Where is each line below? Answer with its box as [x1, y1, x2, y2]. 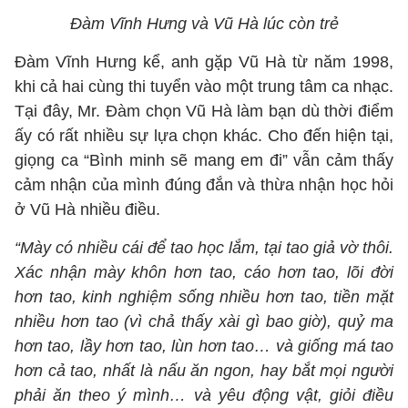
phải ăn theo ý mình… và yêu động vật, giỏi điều [15, 386, 393, 404]
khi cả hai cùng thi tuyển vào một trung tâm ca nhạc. [15, 77, 393, 96]
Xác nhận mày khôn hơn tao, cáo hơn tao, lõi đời [15, 263, 393, 281]
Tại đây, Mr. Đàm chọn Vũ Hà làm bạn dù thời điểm [15, 102, 393, 120]
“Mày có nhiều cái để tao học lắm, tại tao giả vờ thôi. [15, 239, 393, 257]
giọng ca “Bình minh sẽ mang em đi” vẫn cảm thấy [15, 151, 393, 169]
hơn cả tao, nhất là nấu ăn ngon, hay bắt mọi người [15, 362, 393, 380]
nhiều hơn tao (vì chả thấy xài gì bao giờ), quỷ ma [15, 312, 393, 331]
